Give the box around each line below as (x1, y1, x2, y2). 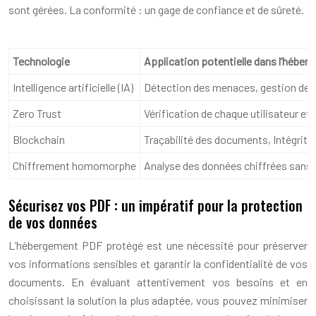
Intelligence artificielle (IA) (13, 80, 133, 94)
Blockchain (13, 132, 65, 146)
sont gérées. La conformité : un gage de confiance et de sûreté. (8, 2, 304, 16)
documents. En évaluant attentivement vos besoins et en (8, 274, 308, 288)
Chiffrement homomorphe (13, 158, 136, 172)
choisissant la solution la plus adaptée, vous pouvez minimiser (8, 293, 308, 307)
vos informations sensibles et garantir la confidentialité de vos (8, 256, 308, 270)
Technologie (13, 54, 70, 68)
